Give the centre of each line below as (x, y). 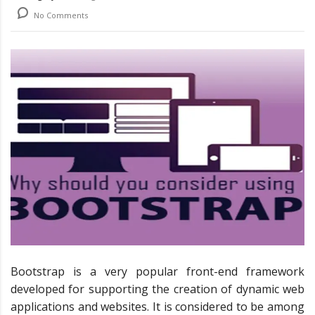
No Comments (60, 15)
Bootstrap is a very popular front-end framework (157, 271)
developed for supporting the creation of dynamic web (157, 289)
